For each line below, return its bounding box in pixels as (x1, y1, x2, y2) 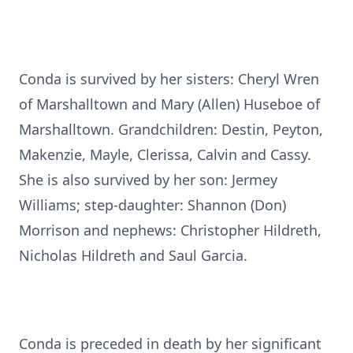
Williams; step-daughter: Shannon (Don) (19, 195, 286, 214)
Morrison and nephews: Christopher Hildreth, (19, 221, 321, 240)
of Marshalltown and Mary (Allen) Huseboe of (19, 95, 320, 113)
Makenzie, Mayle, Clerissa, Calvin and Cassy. (19, 145, 311, 164)
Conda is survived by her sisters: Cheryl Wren (19, 69, 319, 88)
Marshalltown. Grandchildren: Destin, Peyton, (19, 120, 323, 139)
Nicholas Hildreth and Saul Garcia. (19, 246, 247, 265)
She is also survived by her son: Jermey (19, 170, 277, 189)
